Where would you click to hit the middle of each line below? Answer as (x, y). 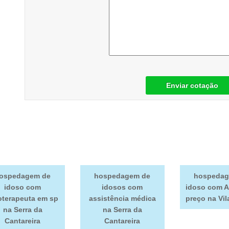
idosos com (122, 187)
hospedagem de (122, 176)
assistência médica (122, 198)
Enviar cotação (192, 85)
